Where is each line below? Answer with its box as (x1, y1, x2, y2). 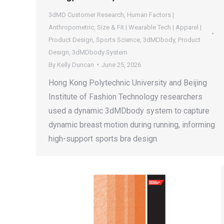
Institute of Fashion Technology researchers (48, 91, 202, 101)
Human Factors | (127, 10, 174, 18)
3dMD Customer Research (48, 10, 124, 18)
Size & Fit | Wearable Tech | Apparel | (97, 23, 201, 31)
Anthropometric (48, 23, 94, 31)
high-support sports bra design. (48, 133, 158, 143)
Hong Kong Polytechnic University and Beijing (48, 77, 207, 87)
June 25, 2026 (101, 60, 141, 68)
